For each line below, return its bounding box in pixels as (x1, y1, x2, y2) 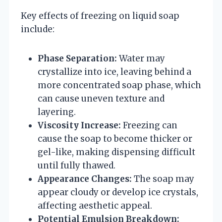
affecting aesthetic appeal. (38, 200, 152, 211)
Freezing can (121, 119, 177, 131)
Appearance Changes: (38, 173, 132, 184)
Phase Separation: (38, 53, 117, 64)
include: (21, 23, 55, 35)
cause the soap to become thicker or (38, 133, 192, 144)
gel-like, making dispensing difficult (38, 146, 195, 158)
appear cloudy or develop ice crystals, (38, 186, 198, 198)
